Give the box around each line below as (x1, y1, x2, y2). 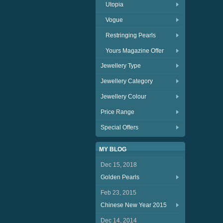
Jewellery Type (101, 62, 141, 69)
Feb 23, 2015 (101, 189, 136, 196)
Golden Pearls (101, 174, 139, 181)
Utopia (106, 1, 123, 8)
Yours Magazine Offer (106, 47, 164, 54)
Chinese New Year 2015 (101, 202, 167, 209)
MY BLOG (99, 146, 126, 153)
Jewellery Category (101, 78, 153, 85)
